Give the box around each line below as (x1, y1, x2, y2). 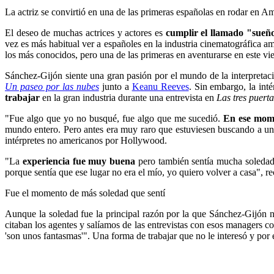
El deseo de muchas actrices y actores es (5, 27, 166, 38)
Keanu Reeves (131, 81, 189, 92)
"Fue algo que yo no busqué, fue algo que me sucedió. (5, 113, 224, 124)
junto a (98, 81, 132, 92)
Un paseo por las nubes (5, 81, 99, 92)
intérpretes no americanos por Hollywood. (5, 135, 167, 146)
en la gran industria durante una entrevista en (40, 92, 217, 103)
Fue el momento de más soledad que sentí (5, 187, 165, 198)
